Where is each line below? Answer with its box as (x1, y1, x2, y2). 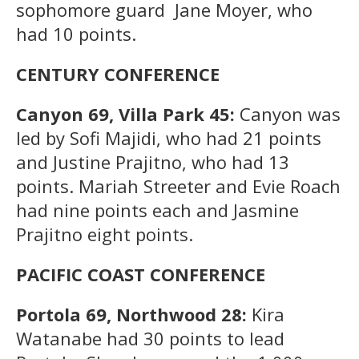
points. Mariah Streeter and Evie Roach (16, 173, 341, 198)
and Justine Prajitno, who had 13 (16, 149, 289, 174)
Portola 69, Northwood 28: (16, 301, 247, 326)
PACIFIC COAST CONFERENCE (16, 261, 265, 286)
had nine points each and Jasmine (16, 197, 299, 222)
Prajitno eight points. (16, 221, 193, 246)
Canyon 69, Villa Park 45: (16, 101, 240, 126)
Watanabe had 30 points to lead (16, 325, 284, 350)
